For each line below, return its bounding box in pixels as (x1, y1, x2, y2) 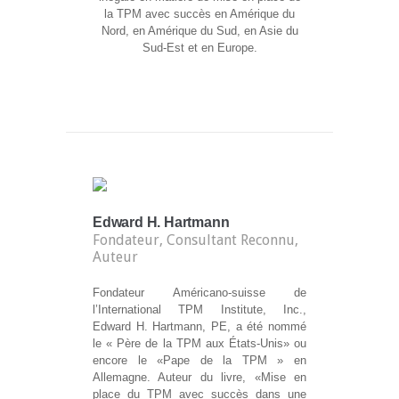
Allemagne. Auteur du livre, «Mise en (93, 370, 306, 385)
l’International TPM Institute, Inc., (93, 303, 306, 317)
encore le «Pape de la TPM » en (93, 354, 306, 368)
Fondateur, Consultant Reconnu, (93, 232, 298, 249)
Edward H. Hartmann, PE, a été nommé (93, 320, 306, 334)
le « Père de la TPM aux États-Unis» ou (93, 337, 306, 351)
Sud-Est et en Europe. (142, 41, 257, 55)
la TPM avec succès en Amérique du (104, 7, 295, 21)
